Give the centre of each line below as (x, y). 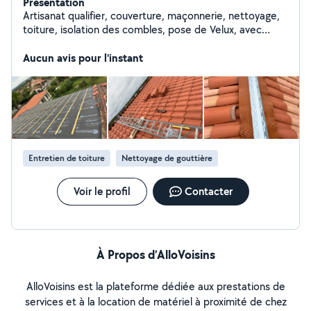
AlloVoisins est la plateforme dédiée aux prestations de (155, 286)
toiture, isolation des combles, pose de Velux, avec (142, 30)
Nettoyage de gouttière (167, 158)
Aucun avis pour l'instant (83, 58)
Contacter (208, 191)
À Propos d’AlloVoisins (155, 254)
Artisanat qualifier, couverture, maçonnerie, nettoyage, (151, 16)
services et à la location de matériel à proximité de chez (155, 302)
